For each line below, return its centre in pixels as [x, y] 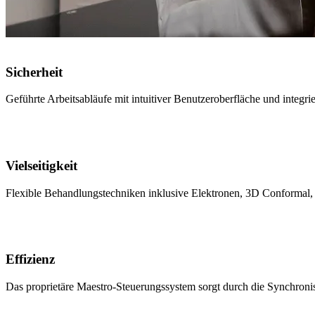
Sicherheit [34, 72]
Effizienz [30, 259]
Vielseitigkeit [41, 165]
